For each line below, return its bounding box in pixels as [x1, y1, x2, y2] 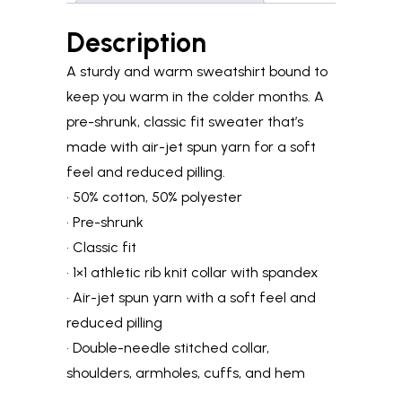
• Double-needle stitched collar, [66, 338, 269, 356]
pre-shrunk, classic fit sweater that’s [66, 112, 303, 130]
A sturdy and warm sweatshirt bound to [66, 62, 328, 80]
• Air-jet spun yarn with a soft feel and [66, 288, 316, 306]
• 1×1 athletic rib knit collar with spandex [66, 263, 319, 281]
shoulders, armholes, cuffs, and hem [66, 363, 305, 381]
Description [66, 25, 206, 59]
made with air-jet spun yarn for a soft [66, 137, 316, 155]
